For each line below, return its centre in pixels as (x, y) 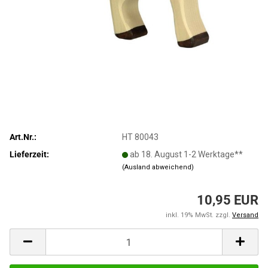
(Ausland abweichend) (158, 167)
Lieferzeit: (29, 154)
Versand (245, 215)
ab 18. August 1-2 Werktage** (187, 154)
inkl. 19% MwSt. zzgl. (199, 215)
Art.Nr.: (23, 137)
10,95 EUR (228, 200)
